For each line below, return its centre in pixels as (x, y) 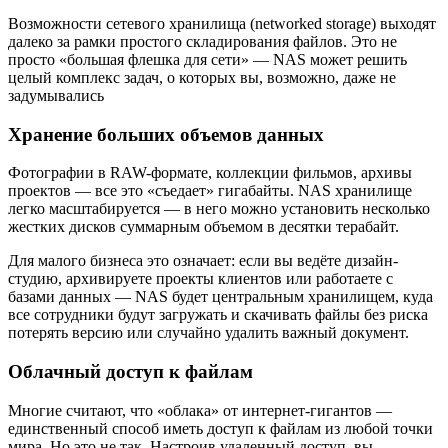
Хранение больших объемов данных (166, 134)
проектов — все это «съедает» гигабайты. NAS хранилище (210, 191)
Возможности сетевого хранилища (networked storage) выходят (222, 23)
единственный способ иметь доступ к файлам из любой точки (220, 428)
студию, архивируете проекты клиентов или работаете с (200, 279)
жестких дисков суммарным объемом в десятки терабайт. (203, 227)
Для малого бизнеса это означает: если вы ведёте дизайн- (203, 261)
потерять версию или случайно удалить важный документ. (208, 333)
